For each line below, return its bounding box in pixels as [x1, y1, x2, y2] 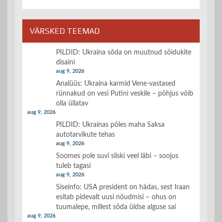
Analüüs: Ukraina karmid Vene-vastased [56, 80, 175, 88]
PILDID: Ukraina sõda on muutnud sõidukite [56, 49, 191, 56]
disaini [56, 59, 75, 66]
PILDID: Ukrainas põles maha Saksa [56, 121, 165, 129]
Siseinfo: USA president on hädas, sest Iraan [56, 184, 190, 191]
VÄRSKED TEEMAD [30, 26, 100, 36]
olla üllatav [56, 100, 88, 108]
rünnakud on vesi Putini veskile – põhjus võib [56, 90, 193, 98]
